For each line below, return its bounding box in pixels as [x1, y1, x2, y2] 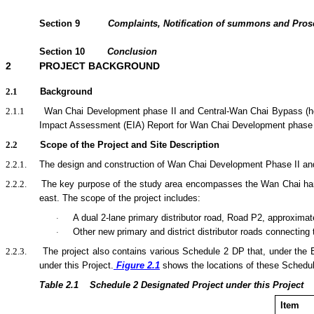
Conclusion [107, 46, 157, 57]
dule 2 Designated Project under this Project [111, 279, 303, 290]
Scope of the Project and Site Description [40, 139, 219, 150]
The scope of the [62, 192, 134, 203]
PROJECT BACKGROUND [39, 60, 160, 71]
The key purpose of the [41, 178, 139, 189]
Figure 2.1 [116, 259, 160, 271]
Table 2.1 [39, 279, 81, 290]
